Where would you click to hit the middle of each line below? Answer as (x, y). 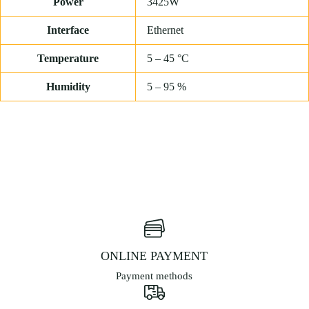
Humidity (68, 86)
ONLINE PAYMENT (154, 256)
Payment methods (154, 276)
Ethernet (165, 30)
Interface (68, 30)
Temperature (68, 58)
